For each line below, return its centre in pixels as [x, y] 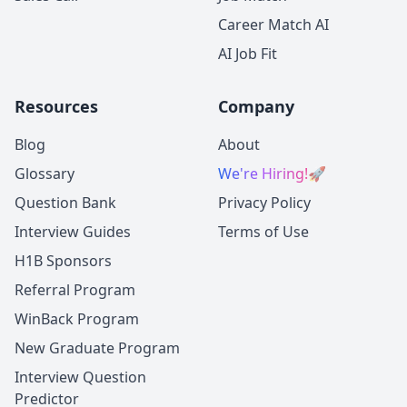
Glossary [45, 174]
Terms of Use [263, 232]
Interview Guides [73, 232]
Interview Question [80, 377]
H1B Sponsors [63, 261]
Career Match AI [273, 25]
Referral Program [75, 290]
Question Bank [65, 203]
